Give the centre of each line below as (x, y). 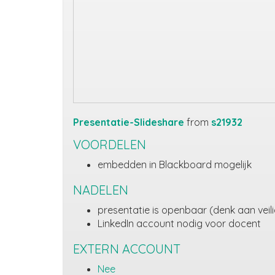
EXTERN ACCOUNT (127, 249)
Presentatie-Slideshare (130, 122)
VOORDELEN (110, 145)
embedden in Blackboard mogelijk (175, 165)
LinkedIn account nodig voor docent (179, 223)
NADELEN (101, 190)
